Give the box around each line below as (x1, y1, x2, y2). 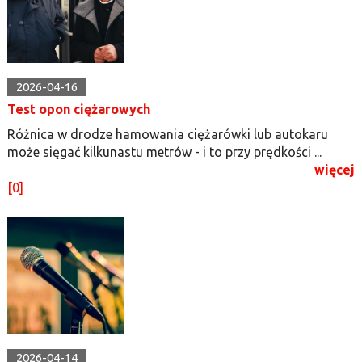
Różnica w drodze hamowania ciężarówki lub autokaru (7, 126, 328, 141)
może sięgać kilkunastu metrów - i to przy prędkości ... (7, 144, 322, 159)
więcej (314, 162, 355, 177)
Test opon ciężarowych (7, 101, 150, 116)
